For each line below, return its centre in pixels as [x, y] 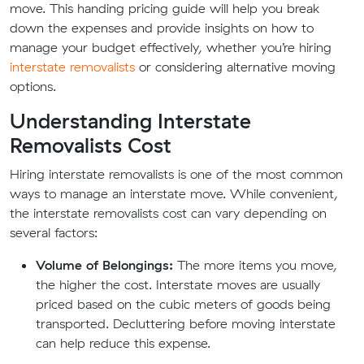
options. [33, 86]
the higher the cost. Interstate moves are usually [178, 284]
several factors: [54, 232]
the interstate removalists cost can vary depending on [168, 213]
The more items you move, [255, 265]
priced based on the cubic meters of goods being [183, 304]
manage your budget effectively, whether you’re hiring [171, 47]
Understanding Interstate [130, 121]
